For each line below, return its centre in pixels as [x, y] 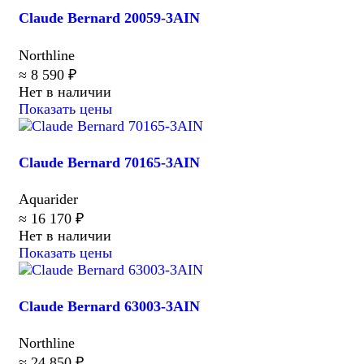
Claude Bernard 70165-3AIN [109, 162]
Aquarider [48, 199]
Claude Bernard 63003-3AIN [109, 306]
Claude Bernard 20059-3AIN [109, 18]
